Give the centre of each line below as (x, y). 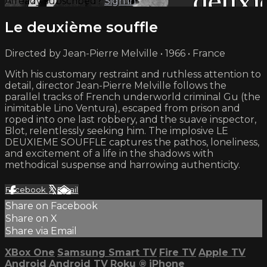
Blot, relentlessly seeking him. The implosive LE (117, 131)
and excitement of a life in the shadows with (109, 153)
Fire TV (178, 252)
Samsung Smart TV (107, 252)
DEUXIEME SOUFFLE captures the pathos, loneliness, (132, 142)
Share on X (31, 218)
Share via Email (41, 231)
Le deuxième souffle (81, 27)
